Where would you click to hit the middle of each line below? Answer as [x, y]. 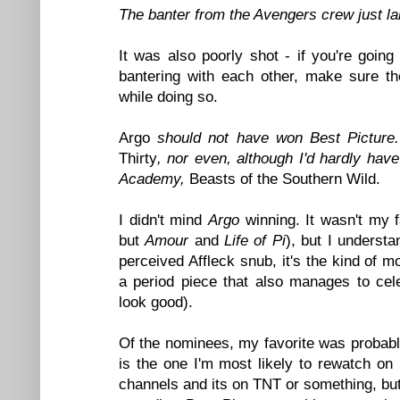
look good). [156, 302]
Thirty [138, 158]
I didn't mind [163, 220]
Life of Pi [255, 240]
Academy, [154, 179]
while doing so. [168, 96]
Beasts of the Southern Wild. [285, 179]
